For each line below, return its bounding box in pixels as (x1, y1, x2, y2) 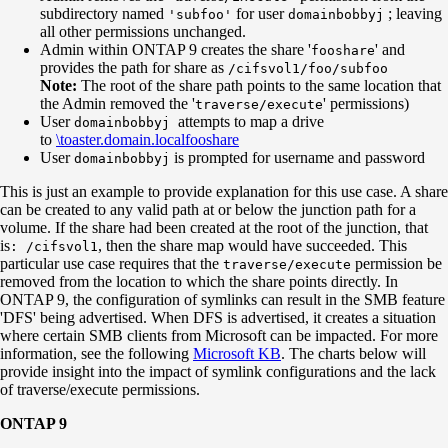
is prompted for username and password (170, 148, 425, 166)
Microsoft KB (193, 344, 281, 362)
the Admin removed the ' (40, 94, 195, 112)
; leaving (384, 4, 442, 22)
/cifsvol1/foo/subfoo (228, 60, 388, 76)
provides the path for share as (40, 58, 228, 76)
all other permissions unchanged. (40, 22, 246, 40)
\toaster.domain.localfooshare (56, 130, 239, 148)
